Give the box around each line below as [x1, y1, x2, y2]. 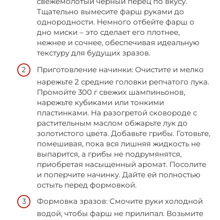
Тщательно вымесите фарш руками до [37, 7, 184, 17]
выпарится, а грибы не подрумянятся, [37, 149, 182, 159]
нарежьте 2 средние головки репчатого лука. [37, 77, 209, 86]
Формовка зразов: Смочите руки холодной [37, 196, 203, 206]
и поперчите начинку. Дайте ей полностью [37, 169, 200, 179]
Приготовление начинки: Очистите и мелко [37, 64, 204, 74]
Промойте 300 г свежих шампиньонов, [37, 87, 185, 97]
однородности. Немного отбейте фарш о [37, 17, 194, 27]
